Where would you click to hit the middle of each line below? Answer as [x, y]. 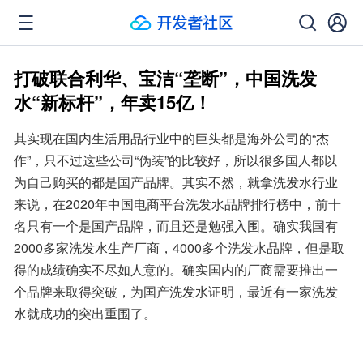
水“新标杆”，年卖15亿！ [113, 102]
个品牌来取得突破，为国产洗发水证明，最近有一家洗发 [176, 291]
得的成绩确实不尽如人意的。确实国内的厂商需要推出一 [176, 269]
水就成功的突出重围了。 [85, 313]
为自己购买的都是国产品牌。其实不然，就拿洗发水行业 [176, 182]
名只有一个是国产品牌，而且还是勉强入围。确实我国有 [176, 226]
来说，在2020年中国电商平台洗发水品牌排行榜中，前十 [177, 204]
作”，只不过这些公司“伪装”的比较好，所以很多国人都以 [175, 160]
